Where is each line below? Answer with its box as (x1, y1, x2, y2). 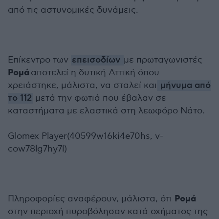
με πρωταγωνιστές (124, 55, 202, 65)
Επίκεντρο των (8, 55, 71, 65)
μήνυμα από (158, 80, 211, 91)
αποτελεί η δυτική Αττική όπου (29, 67, 159, 78)
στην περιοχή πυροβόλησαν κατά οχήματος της (8, 206, 208, 217)
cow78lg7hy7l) (8, 144, 67, 154)
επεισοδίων (72, 55, 123, 66)
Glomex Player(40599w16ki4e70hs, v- (8, 131, 163, 141)
